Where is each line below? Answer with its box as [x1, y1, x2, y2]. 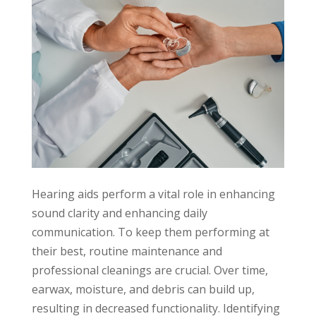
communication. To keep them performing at [31, 224, 269, 240]
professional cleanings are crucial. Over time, [31, 262, 268, 278]
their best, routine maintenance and [31, 243, 222, 259]
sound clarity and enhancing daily [31, 205, 207, 221]
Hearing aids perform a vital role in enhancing [31, 186, 275, 202]
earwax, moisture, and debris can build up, [31, 281, 255, 297]
